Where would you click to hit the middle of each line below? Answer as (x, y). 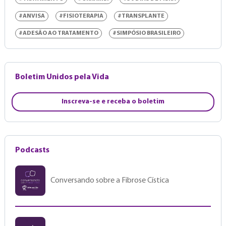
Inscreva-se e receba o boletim (113, 102)
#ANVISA (32, 16)
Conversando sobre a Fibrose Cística (109, 181)
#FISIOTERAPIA (81, 16)
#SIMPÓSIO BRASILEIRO (146, 34)
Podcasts (32, 151)
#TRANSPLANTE (141, 16)
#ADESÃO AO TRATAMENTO (58, 34)
